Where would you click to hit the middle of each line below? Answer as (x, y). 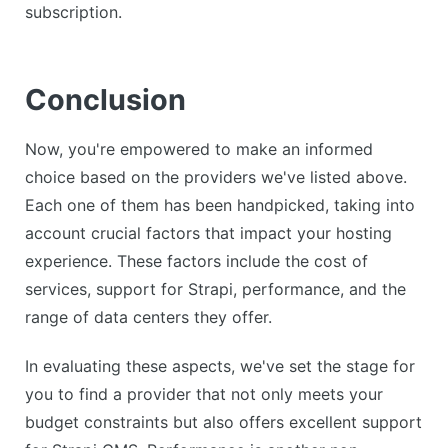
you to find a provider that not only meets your (204, 393)
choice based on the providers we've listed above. (216, 176)
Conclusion (105, 99)
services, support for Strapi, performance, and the (215, 288)
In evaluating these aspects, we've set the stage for (220, 365)
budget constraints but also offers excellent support (223, 421)
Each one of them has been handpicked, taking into (220, 204)
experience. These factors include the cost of (196, 260)
